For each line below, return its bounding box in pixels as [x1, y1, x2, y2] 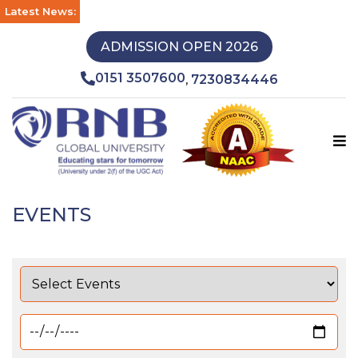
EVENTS [12, 202, 91, 226]
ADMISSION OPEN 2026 [100, 39, 258, 54]
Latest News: [4, 5, 76, 18]
